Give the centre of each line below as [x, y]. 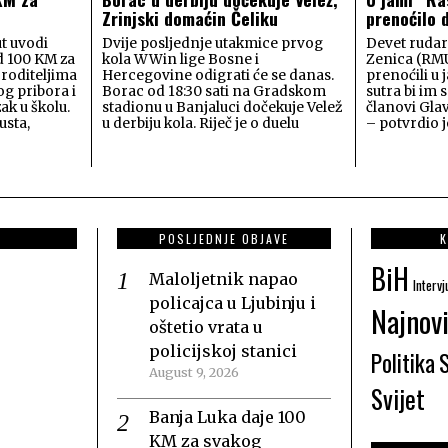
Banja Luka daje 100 [227, 416]
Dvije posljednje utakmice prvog [212, 43]
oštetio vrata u [206, 326]
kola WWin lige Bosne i [180, 59]
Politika [403, 362]
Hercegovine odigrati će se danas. [217, 75]
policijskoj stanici [223, 350]
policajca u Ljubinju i [232, 302]
